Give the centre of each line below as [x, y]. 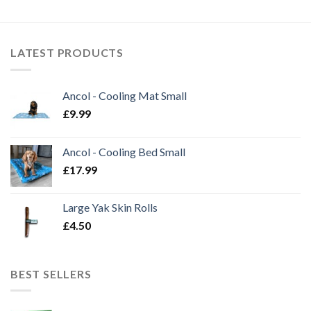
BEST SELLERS [51, 274]
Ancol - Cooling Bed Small [124, 151]
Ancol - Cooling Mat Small [125, 95]
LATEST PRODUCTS [67, 53]
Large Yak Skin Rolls [110, 207]
